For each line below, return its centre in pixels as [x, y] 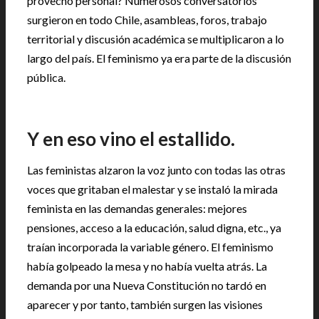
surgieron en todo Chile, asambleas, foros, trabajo [147, 19]
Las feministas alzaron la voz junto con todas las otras [156, 169]
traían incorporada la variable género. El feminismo [150, 246]
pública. [46, 77]
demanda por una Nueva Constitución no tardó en [147, 285]
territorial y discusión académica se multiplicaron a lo [156, 38]
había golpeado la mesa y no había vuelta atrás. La [147, 266]
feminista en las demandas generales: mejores [137, 208]
